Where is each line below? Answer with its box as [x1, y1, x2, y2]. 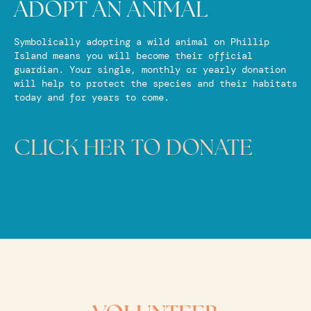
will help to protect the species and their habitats [14, 76, 297, 90]
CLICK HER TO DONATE [14, 137, 253, 160]
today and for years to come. [14, 90, 169, 103]
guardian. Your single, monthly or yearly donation [14, 62, 286, 76]
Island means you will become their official [14, 49, 253, 62]
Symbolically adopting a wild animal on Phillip [14, 35, 269, 48]
